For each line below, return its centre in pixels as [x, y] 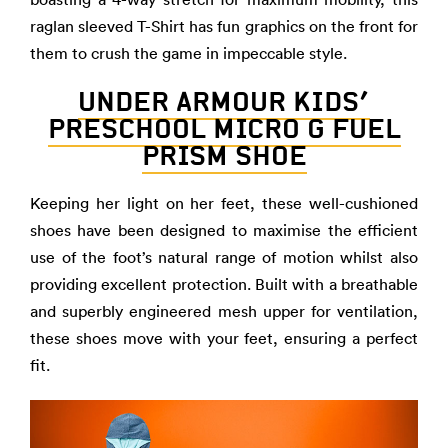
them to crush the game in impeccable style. [188, 53]
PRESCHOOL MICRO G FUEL [224, 128]
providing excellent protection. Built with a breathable [224, 284]
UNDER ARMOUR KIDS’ [224, 101]
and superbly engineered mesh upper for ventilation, [224, 311]
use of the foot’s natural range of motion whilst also [224, 257]
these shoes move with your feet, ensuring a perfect [224, 338]
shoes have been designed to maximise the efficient [224, 230]
